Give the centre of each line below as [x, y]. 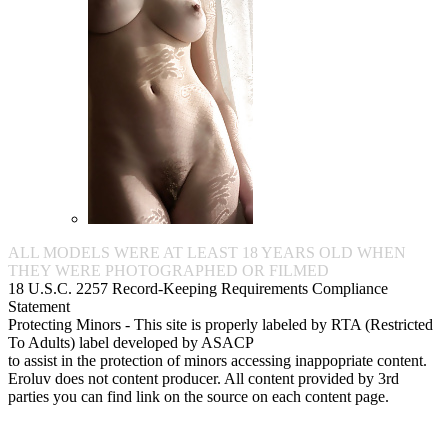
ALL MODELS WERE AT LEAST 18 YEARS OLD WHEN [207, 252]
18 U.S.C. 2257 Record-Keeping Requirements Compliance [198, 288]
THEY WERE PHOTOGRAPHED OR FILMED [168, 270]
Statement [39, 306]
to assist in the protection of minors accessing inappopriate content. [217, 360]
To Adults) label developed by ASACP [131, 342]
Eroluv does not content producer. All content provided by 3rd [203, 378]
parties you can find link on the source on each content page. [198, 396]
